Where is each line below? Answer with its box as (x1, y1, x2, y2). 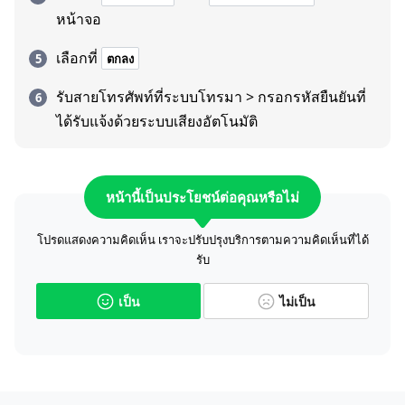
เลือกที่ (56, 48, 98, 68)
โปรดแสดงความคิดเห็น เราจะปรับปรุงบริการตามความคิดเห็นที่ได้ (36, 231, 369, 248)
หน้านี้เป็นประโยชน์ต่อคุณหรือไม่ (106, 187, 299, 206)
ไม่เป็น (278, 292, 316, 310)
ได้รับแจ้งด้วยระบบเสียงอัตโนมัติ (56, 111, 258, 131)
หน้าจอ (56, 9, 101, 29)
